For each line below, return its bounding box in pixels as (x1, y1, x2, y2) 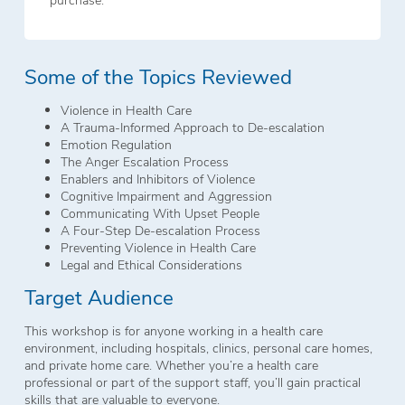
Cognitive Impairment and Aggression (60, 186, 272, 204)
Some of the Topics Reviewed (24, 62, 292, 90)
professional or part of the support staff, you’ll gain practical (24, 372, 361, 391)
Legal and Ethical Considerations (60, 255, 242, 273)
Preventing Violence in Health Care (60, 238, 256, 256)
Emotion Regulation (60, 135, 172, 153)
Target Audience (24, 282, 174, 310)
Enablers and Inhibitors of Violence (60, 169, 255, 187)
